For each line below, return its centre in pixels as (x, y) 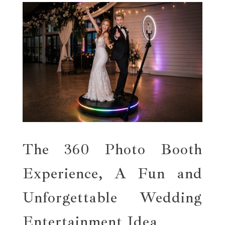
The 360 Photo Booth (113, 149)
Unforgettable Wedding (113, 198)
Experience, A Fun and (113, 174)
